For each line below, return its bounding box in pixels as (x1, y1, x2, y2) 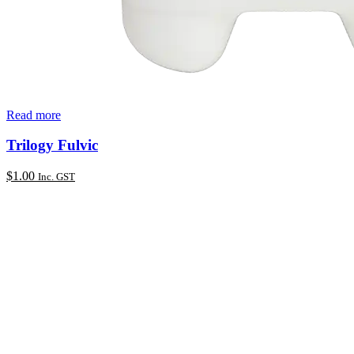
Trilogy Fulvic (6, 137, 98, 154)
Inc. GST (38, 171, 75, 183)
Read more (6, 107, 61, 122)
